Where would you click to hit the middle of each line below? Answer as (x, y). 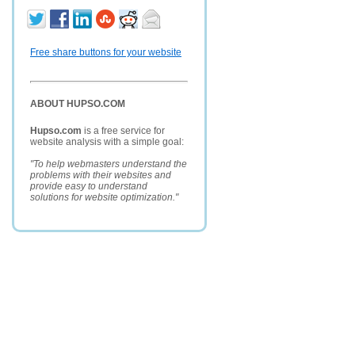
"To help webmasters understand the (109, 164)
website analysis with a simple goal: (107, 142)
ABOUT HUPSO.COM (78, 104)
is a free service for (123, 131)
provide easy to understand (89, 186)
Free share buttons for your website (106, 52)
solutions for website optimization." (104, 197)
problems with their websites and (101, 175)
